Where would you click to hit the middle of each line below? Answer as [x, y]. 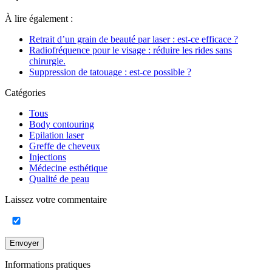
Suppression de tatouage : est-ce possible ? [110, 72]
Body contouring [62, 124]
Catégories [25, 93]
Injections [48, 157]
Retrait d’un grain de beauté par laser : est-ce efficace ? [134, 39]
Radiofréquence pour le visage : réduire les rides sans [131, 50]
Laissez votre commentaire [56, 200]
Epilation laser [56, 135]
